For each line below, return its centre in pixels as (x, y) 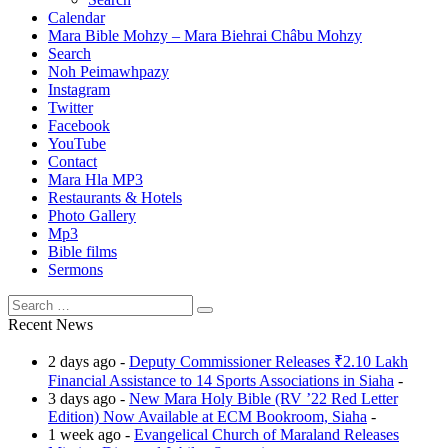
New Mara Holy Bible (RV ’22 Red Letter (263, 398)
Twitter (70, 107)
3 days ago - (88, 398)
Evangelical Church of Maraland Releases (266, 434)
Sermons (75, 269)
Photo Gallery (92, 215)
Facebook (79, 125)
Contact (72, 161)
